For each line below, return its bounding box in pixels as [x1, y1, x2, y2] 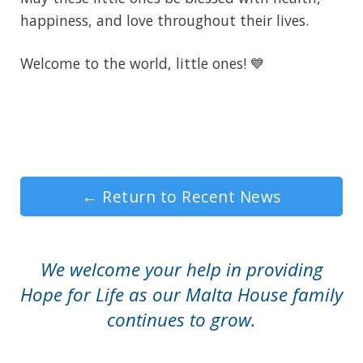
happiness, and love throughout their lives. [20, 10, 309, 30]
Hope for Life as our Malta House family [20, 281, 343, 307]
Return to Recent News [97, 185, 281, 207]
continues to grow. [107, 306, 256, 332]
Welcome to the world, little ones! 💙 [20, 53, 265, 73]
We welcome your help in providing [40, 256, 323, 282]
